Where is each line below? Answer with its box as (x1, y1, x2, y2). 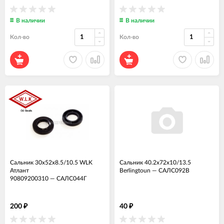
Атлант (10, 167, 29, 173)
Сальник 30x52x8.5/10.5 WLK (10, 159, 92, 165)
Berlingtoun (119, 167, 150, 173)
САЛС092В (158, 167, 189, 173)
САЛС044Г (56, 175, 86, 181)
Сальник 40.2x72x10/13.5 (119, 159, 191, 165)
